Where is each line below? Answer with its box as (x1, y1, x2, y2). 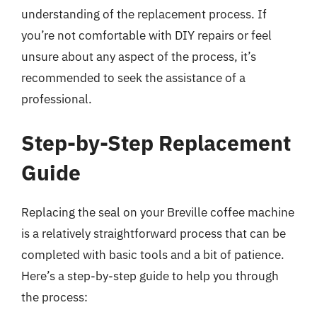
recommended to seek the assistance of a (21, 70, 246, 86)
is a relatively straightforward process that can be (21, 225, 286, 241)
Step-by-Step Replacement (21, 128, 291, 156)
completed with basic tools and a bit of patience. (21, 246, 284, 263)
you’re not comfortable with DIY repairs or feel (21, 28, 272, 43)
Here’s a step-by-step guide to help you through (21, 267, 279, 284)
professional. (21, 91, 92, 107)
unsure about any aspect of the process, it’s (21, 49, 256, 64)
